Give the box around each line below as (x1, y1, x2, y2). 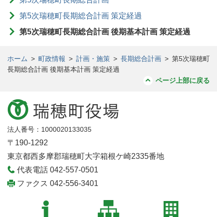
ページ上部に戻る (155, 77, 210, 84)
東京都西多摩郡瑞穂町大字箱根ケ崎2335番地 (7, 152, 164, 160)
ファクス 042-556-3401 (17, 179, 98, 187)
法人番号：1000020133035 (7, 125, 92, 133)
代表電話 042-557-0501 (17, 166, 98, 174)
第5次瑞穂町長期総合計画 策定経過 (19, 12, 142, 20)
